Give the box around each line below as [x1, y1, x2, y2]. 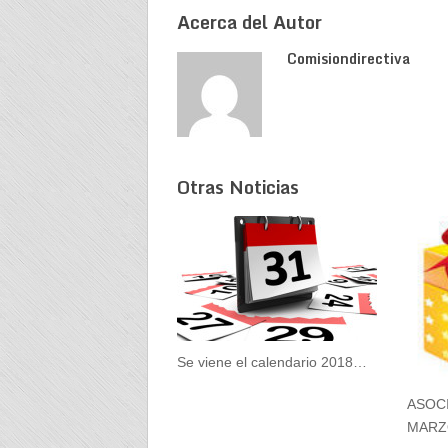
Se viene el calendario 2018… [176, 354, 367, 371]
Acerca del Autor [176, 6, 322, 37]
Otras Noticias [176, 172, 299, 203]
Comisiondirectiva [286, 46, 410, 70]
